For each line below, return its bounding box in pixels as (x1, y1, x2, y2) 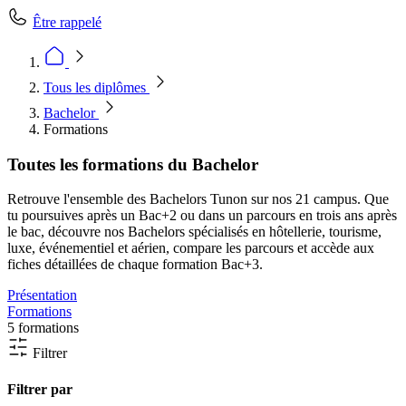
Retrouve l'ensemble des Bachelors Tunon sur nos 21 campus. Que (7, 191, 389, 208)
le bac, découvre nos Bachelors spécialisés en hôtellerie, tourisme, (7, 224, 382, 240)
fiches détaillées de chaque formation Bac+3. (7, 256, 263, 273)
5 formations (7, 320, 79, 336)
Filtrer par (7, 381, 72, 397)
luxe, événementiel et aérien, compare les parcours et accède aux (7, 240, 374, 256)
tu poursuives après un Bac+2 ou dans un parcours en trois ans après (7, 208, 397, 224)
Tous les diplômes (43, 80, 150, 95)
